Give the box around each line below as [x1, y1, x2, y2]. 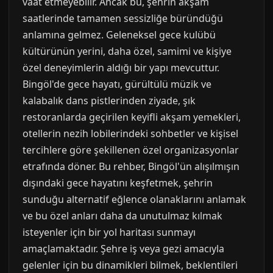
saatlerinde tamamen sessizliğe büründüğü [23, 12, 223, 25]
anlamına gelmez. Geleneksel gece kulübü [23, 28, 216, 41]
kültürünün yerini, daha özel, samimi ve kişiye [23, 44, 232, 58]
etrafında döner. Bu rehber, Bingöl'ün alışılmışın [23, 160, 239, 173]
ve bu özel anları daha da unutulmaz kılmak [23, 209, 222, 222]
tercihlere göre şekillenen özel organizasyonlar [23, 143, 239, 157]
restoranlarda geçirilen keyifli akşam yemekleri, [23, 110, 241, 124]
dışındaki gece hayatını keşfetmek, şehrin [23, 176, 213, 190]
